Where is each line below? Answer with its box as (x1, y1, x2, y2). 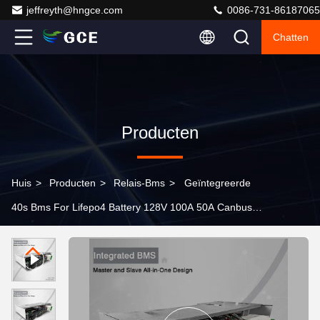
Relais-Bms (114, 177, 165, 189)
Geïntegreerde (184, 177, 251, 189)
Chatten (273, 31, 309, 43)
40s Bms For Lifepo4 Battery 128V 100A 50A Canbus (11, 201, 252, 213)
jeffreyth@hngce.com (26, 4, 123, 16)
